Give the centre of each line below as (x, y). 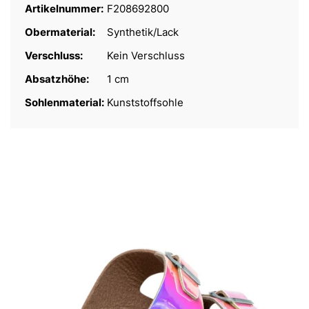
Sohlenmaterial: (66, 103)
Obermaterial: (61, 32)
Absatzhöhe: (58, 79)
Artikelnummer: (65, 9)
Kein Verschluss (146, 56)
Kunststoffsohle (145, 103)
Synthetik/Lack (143, 32)
